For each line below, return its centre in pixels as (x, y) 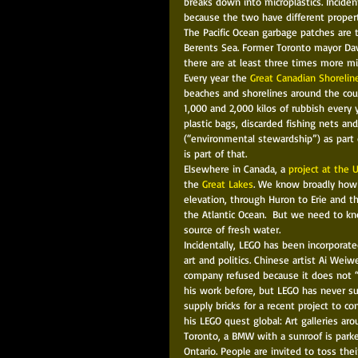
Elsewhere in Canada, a (236, 168)
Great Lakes (228, 183)
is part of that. (217, 153)
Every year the (217, 77)
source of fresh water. (235, 229)
